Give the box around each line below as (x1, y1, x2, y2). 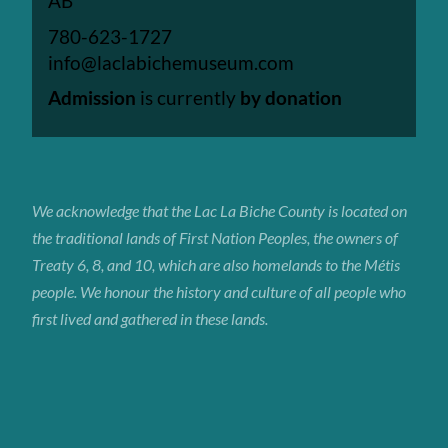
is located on (325, 200, 408, 220)
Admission (48, 86, 137, 110)
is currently (136, 86, 241, 110)
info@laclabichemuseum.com (48, 50, 295, 74)
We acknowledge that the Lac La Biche (32, 200, 279, 220)
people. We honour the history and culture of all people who (32, 281, 407, 301)
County (278, 200, 326, 220)
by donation (240, 86, 343, 110)
